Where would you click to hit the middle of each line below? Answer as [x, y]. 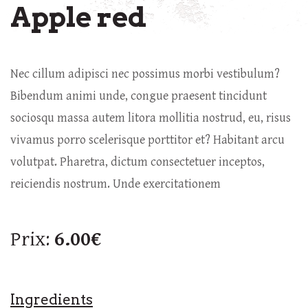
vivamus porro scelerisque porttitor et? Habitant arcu [147, 140]
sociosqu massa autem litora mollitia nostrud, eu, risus [151, 118]
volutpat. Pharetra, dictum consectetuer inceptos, [137, 162]
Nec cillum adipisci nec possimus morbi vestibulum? [145, 74]
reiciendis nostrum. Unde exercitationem [115, 184]
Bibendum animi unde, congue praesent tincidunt [139, 96]
